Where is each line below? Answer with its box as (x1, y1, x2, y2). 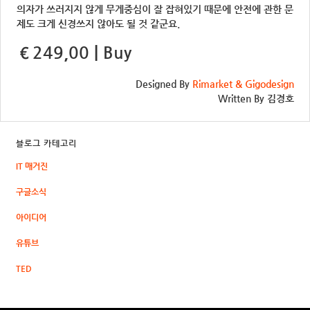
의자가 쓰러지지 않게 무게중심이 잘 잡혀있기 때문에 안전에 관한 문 (17, 3, 293, 15)
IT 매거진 (16, 161, 48, 171)
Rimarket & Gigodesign (192, 77, 294, 89)
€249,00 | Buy (17, 42, 131, 62)
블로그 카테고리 (16, 138, 77, 148)
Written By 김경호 (218, 92, 294, 104)
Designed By (136, 77, 192, 89)
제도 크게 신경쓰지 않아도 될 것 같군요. (17, 17, 180, 29)
